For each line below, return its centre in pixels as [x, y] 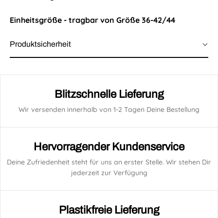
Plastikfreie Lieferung [109, 210]
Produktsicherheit [40, 44]
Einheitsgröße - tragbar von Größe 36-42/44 [92, 20]
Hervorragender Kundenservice [109, 147]
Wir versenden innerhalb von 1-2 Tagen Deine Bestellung [109, 109]
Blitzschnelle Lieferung [109, 94]
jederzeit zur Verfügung [109, 173]
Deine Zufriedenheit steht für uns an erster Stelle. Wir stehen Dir [109, 162]
